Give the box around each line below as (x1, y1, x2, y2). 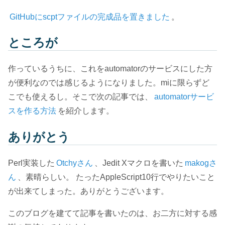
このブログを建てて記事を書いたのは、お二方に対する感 (8, 209, 217, 218)
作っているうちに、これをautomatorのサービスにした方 (8, 64, 212, 73)
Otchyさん (56, 159, 93, 168)
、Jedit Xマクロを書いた (94, 159, 183, 168)
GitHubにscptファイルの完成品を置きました (10, 12, 170, 21)
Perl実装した (8, 159, 55, 168)
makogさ (185, 159, 217, 168)
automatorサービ (154, 92, 214, 101)
